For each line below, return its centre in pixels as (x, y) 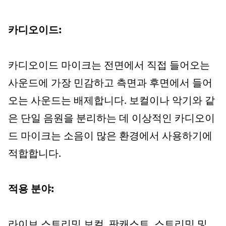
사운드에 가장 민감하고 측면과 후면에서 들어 (110, 84)
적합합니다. (35, 154)
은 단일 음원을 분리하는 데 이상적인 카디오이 (111, 119)
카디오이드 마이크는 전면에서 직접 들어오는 (109, 66)
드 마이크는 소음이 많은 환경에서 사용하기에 (110, 137)
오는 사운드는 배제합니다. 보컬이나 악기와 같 (111, 101)
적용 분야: (31, 190)
